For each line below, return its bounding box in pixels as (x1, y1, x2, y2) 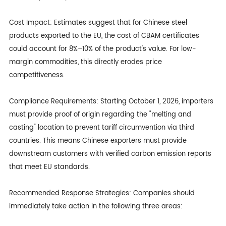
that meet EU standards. (9, 161, 90, 173)
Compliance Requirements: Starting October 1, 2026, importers (9, 96, 213, 107)
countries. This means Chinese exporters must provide (9, 135, 187, 146)
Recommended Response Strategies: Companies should (9, 188, 195, 199)
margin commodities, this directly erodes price (9, 56, 162, 68)
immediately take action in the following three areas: (9, 201, 183, 212)
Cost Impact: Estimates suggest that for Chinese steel (9, 17, 187, 28)
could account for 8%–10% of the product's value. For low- (9, 43, 196, 54)
